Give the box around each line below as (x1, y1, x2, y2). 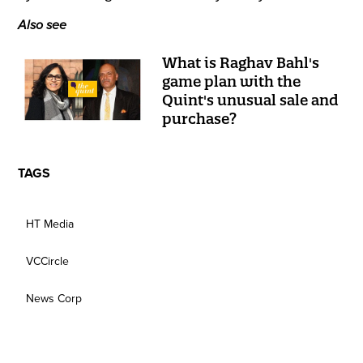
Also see (18, 16, 67, 33)
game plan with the (162, 71, 301, 91)
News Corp (26, 291, 83, 305)
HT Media (26, 216, 75, 231)
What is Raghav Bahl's (162, 53, 320, 72)
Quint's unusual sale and (162, 90, 340, 109)
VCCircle (26, 254, 70, 268)
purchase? (162, 109, 237, 128)
